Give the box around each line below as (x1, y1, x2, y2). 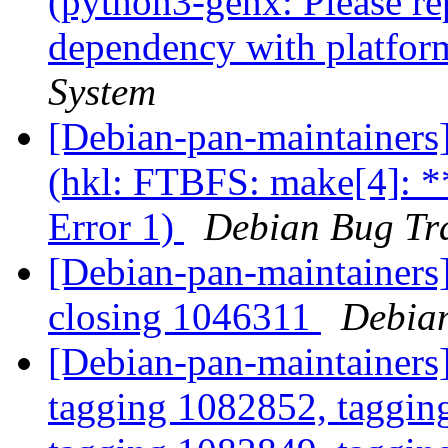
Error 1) (48, 205, 184, 249)
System (48, 70, 156, 114)
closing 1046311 (48, 295, 321, 339)
